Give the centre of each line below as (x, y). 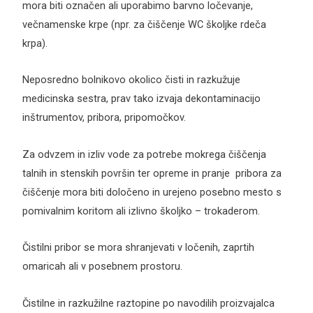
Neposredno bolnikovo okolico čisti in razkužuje (131, 80)
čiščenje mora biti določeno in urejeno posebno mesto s (152, 192)
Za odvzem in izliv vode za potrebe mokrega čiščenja (144, 154)
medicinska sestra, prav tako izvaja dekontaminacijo (141, 99)
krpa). (35, 43)
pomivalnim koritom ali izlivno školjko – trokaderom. (141, 211)
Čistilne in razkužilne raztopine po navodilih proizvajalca (148, 303)
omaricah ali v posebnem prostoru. (102, 267)
